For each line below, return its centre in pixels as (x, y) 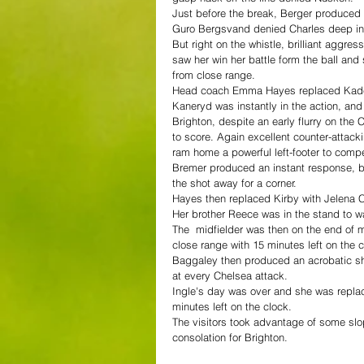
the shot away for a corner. (234, 182)
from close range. (214, 74)
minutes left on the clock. (232, 306)
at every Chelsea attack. (230, 275)
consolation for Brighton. (230, 337)
